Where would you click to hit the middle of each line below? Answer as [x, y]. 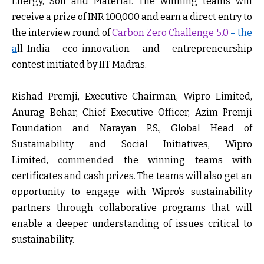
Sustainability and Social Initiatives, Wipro [132, 144]
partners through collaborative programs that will [132, 207]
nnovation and [129, 48]
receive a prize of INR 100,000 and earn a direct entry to [132, 16]
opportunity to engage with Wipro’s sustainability [132, 192]
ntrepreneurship [215, 48]
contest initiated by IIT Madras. [79, 64]
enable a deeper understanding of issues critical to [132, 223]
